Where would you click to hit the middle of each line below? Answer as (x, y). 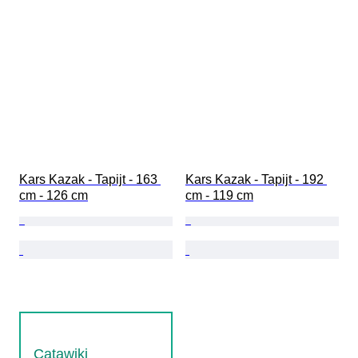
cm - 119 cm (219, 195)
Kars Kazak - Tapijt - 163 (90, 179)
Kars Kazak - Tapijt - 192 (256, 179)
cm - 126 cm (54, 195)
